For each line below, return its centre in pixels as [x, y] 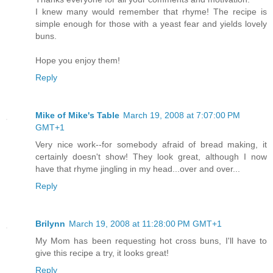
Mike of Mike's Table [77, 115]
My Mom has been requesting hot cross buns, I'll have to [151, 240]
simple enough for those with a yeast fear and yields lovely [151, 23]
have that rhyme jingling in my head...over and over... [138, 168]
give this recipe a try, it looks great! [102, 253]
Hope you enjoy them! [78, 60]
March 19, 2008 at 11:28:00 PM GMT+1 [145, 223]
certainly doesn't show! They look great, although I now [151, 156]
